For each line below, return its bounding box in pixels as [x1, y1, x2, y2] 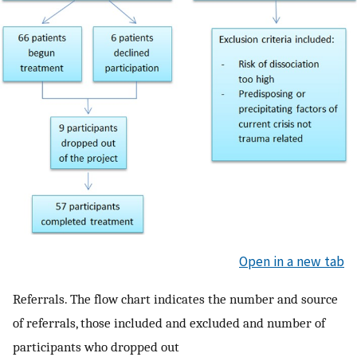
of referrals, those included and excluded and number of [13, 315, 325, 331]
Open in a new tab [239, 252, 344, 270]
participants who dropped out [13, 339, 179, 355]
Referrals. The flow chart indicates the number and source [13, 291, 338, 308]
